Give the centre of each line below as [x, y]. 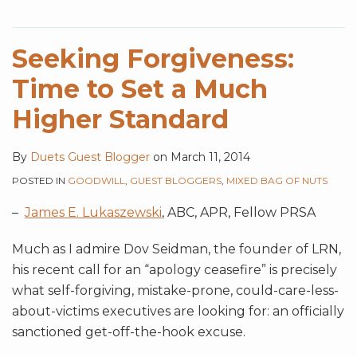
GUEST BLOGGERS [176, 181]
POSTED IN [40, 181]
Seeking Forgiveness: [153, 59]
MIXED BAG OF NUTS [277, 181]
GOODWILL [96, 181]
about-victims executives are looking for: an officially [178, 312]
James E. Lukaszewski [93, 213]
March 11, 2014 [210, 157]
